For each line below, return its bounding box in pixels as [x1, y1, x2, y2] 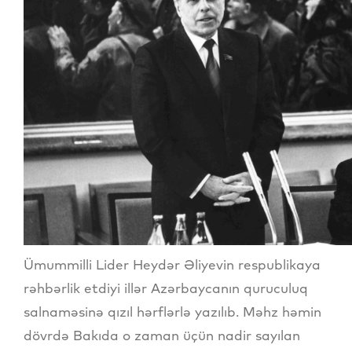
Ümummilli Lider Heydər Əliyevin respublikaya [24, 256, 321, 273]
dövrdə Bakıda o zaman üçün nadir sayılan [24, 327, 300, 344]
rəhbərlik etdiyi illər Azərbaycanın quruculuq [24, 280, 308, 297]
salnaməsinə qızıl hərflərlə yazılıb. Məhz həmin [24, 303, 321, 321]
